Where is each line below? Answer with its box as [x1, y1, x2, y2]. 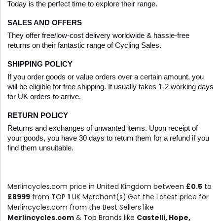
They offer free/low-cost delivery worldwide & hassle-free [7, 32, 189, 40]
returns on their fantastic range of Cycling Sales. [7, 41, 161, 50]
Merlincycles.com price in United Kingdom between [7, 182, 186, 192]
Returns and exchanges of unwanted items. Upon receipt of [7, 124, 198, 133]
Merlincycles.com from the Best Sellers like [7, 202, 154, 213]
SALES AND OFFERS [7, 19, 82, 27]
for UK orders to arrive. [7, 93, 81, 101]
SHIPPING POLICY [7, 60, 73, 69]
